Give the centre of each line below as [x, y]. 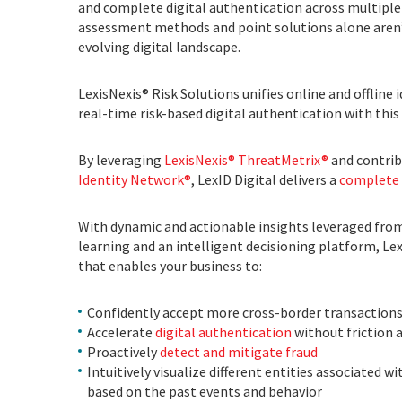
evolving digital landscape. [159, 47]
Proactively [123, 352]
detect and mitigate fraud [239, 352]
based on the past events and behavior [205, 391]
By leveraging [121, 160]
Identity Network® [135, 179]
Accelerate [121, 332]
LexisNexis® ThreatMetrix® [246, 160]
